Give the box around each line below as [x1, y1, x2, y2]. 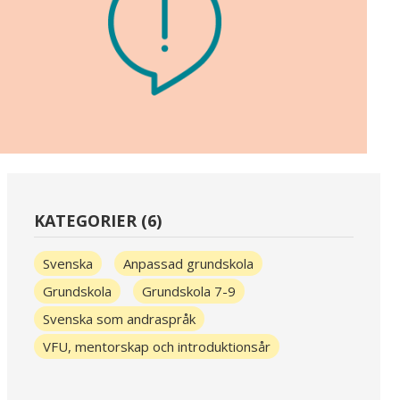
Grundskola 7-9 [141, 282, 236, 301]
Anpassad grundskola [122, 254, 254, 273]
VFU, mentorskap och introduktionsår [42, 337, 271, 356]
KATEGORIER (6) [33, 210, 162, 232]
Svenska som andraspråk [42, 310, 196, 329]
